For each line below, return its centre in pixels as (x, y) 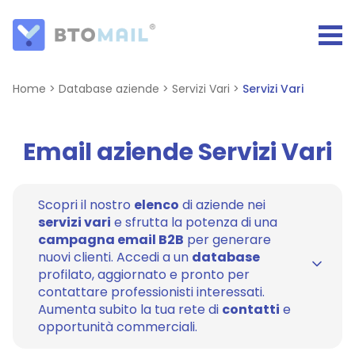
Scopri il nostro (86, 205)
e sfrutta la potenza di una (194, 223)
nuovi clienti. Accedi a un (115, 258)
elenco (157, 205)
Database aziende (109, 89)
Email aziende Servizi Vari (177, 153)
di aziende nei (222, 205)
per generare (227, 240)
